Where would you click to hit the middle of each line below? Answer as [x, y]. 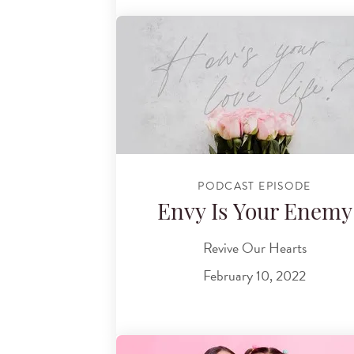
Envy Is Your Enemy [254, 215]
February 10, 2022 [254, 276]
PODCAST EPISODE [254, 186]
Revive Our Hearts [254, 247]
